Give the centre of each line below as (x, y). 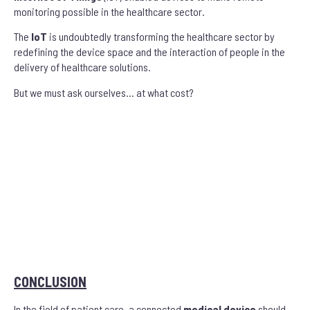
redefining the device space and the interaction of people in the (149, 52)
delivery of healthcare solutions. (82, 67)
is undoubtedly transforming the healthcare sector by (161, 37)
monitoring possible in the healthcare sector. (109, 11)
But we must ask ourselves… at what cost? (104, 92)
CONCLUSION (50, 281)
